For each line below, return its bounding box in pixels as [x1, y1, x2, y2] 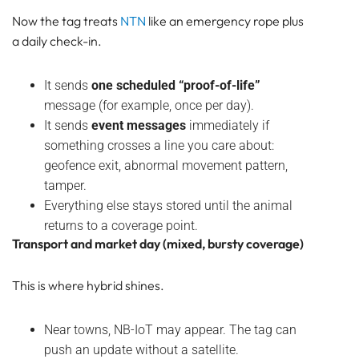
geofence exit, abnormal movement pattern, [44, 158, 288, 174]
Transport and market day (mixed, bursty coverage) [12, 236, 304, 252]
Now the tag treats [12, 13, 120, 30]
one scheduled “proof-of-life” [91, 78, 260, 94]
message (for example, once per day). [44, 98, 254, 114]
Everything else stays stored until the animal [44, 198, 292, 214]
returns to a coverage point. [44, 218, 198, 234]
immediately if [186, 118, 269, 134]
